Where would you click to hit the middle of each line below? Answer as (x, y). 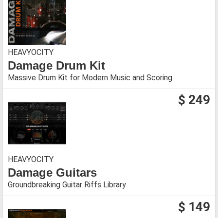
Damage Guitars (52, 172)
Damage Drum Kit (56, 65)
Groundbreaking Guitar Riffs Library (67, 184)
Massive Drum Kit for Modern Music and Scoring (90, 77)
